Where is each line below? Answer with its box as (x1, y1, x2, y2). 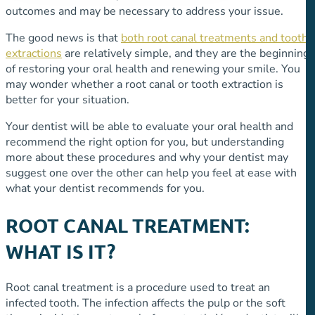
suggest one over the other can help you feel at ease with (6, 165, 297, 181)
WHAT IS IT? (6, 238, 115, 263)
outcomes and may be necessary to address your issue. (6, 4, 283, 20)
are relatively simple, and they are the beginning (62, 46, 309, 62)
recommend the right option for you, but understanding (6, 134, 284, 150)
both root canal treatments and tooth (121, 30, 308, 46)
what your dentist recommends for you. (6, 181, 205, 197)
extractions (6, 46, 62, 62)
